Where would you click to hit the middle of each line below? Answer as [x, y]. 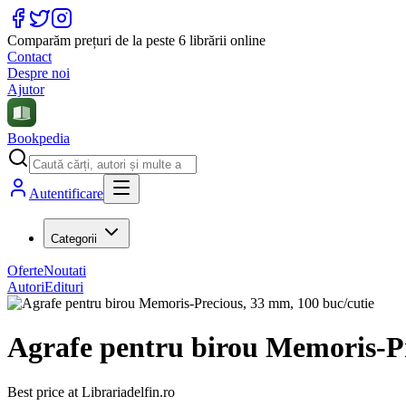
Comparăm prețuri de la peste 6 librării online [136, 40]
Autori [26, 287]
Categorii [74, 239]
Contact [29, 57]
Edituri [64, 287]
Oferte [25, 271]
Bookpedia [39, 138]
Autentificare [66, 193]
